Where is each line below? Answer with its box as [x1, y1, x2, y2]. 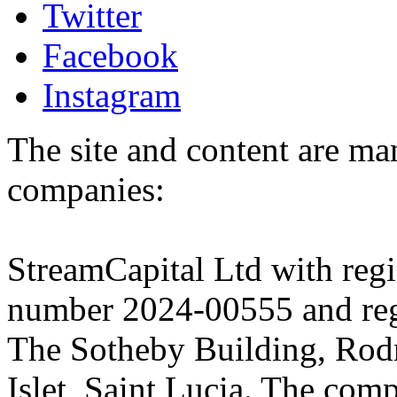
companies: [7, 169, 165, 208]
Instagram [43, 75, 181, 114]
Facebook [43, 35, 178, 74]
